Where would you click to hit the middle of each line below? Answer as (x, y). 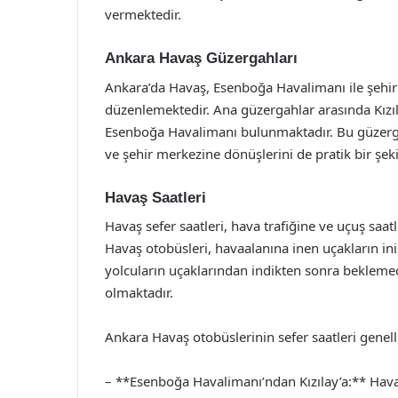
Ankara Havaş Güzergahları (201, 58)
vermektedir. (143, 14)
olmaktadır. (139, 292)
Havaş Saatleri (155, 197)
